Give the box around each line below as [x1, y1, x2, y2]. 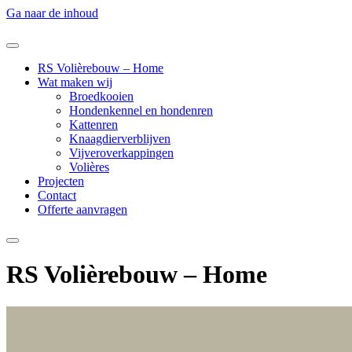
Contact [38, 189, 76, 202]
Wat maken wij [38, 75, 112, 89]
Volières [69, 160, 109, 174]
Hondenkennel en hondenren [69, 104, 213, 117]
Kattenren [69, 118, 118, 131]
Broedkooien [69, 90, 134, 103]
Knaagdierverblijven [69, 132, 170, 145]
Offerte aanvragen [38, 203, 127, 216]
